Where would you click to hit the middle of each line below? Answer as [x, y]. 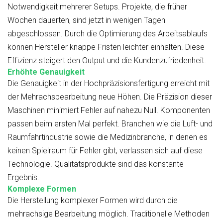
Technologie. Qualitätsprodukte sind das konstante [96, 164]
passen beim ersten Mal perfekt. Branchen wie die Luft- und [110, 124]
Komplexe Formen [42, 189]
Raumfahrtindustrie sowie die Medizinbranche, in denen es [108, 137]
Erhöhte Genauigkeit [46, 72]
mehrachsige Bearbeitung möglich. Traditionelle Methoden [109, 214]
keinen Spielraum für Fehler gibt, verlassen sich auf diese [105, 151]
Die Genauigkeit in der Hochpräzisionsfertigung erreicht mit [109, 84]
